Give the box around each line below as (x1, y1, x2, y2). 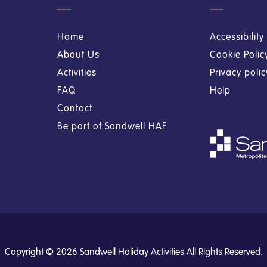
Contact (57, 103, 93, 113)
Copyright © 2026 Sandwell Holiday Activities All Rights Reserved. (4, 247, 263, 257)
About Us (57, 49, 100, 60)
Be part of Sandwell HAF (57, 121, 167, 131)
